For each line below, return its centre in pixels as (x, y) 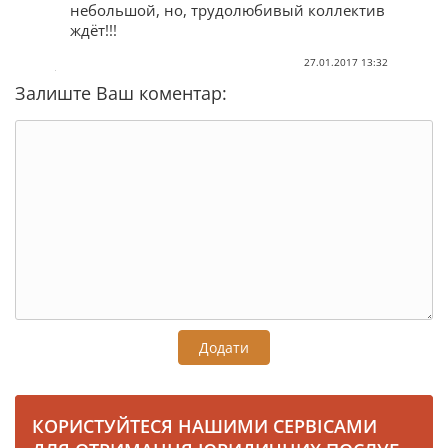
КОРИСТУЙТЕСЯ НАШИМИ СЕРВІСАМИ (204, 426)
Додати (224, 348)
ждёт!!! (93, 30)
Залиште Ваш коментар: (121, 93)
